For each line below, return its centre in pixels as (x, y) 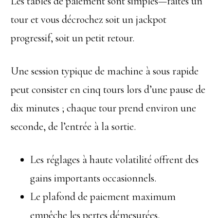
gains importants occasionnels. (93, 178)
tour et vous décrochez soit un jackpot (89, 19)
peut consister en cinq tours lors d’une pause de (108, 90)
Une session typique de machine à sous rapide (105, 71)
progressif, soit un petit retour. (73, 38)
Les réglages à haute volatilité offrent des (115, 160)
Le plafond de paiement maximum (103, 197)
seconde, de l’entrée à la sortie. (73, 127)
